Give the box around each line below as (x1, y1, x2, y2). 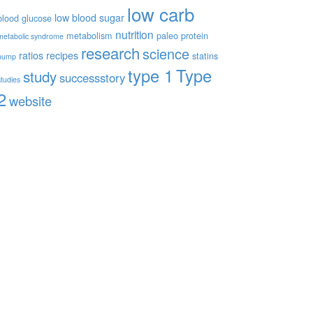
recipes (46, 48, 78, 62)
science (143, 43, 189, 64)
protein (181, 29, 208, 42)
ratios (19, 48, 43, 62)
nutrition (115, 27, 154, 42)
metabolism (66, 29, 112, 42)
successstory (59, 69, 125, 86)
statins (192, 49, 218, 62)
